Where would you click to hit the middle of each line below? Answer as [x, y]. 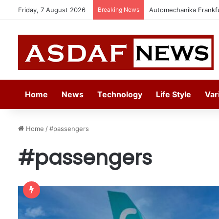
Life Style [174, 94]
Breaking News [119, 10]
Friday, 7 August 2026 [52, 10]
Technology [120, 94]
